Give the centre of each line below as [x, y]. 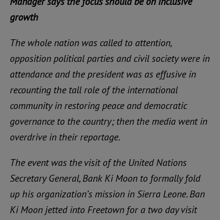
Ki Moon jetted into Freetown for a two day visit [103, 210]
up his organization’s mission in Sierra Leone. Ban [107, 194]
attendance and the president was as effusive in [103, 74]
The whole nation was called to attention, [91, 43]
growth [24, 17]
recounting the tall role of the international [94, 90]
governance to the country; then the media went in [109, 121]
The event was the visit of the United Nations [98, 163]
